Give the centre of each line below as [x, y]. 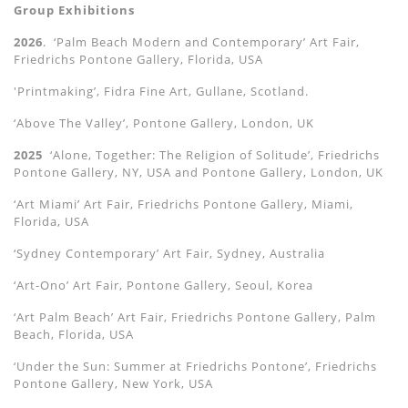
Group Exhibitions [74, 10]
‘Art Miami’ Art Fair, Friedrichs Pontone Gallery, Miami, [184, 204]
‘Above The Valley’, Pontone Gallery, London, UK [164, 123]
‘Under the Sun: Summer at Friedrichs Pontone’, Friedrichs [195, 367]
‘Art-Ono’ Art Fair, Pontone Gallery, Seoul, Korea [163, 286]
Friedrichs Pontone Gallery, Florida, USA [138, 60]
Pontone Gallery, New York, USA [113, 384]
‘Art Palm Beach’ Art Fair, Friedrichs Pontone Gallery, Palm [195, 317]
